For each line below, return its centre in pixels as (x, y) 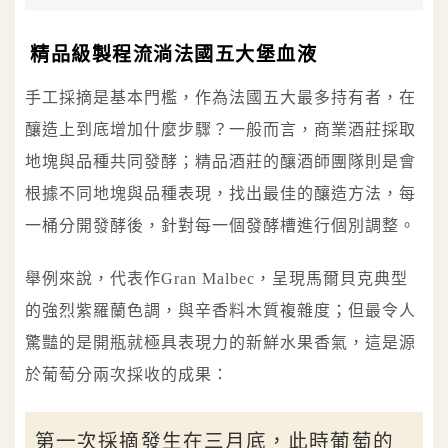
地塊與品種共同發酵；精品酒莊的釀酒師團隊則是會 (220, 162)
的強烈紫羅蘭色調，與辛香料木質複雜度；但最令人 (220, 310)
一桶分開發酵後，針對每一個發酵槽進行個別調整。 (220, 226)
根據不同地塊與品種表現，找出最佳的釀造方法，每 (220, 194)
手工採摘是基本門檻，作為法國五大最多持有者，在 (220, 98)
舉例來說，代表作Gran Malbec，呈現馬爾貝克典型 (216, 278)
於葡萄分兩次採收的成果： (127, 374)
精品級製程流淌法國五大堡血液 (173, 55)
